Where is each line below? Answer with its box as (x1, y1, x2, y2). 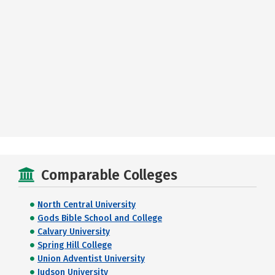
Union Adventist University (37, 254, 145, 264)
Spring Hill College (37, 240, 112, 250)
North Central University (37, 199, 136, 210)
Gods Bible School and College (37, 213, 162, 223)
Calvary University (37, 227, 110, 237)
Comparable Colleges (41, 166, 177, 184)
